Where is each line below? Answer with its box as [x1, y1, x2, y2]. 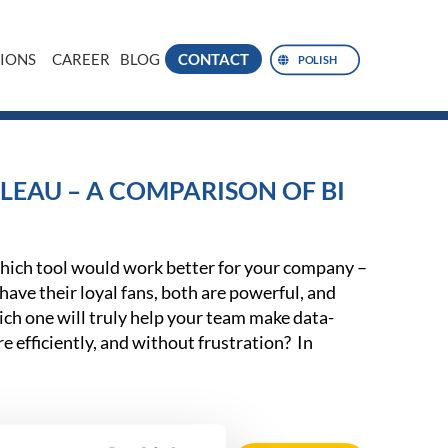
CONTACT [178, 50, 249, 68]
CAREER [52, 50, 110, 68]
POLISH [298, 53, 338, 67]
